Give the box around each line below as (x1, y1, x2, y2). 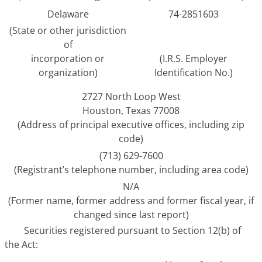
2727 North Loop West (81, 89, 181, 103)
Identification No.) (154, 66, 233, 80)
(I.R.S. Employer (160, 52, 227, 65)
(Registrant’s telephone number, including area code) (13, 163, 249, 176)
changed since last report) (73, 208, 189, 222)
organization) (38, 66, 98, 80)
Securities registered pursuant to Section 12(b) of (24, 223, 241, 237)
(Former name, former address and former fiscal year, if (8, 194, 254, 208)
